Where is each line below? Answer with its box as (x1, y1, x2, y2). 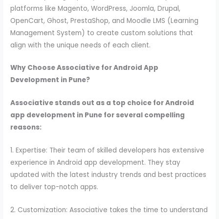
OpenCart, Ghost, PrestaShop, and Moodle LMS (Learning (10, 16, 199, 25)
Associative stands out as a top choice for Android (10, 98, 195, 108)
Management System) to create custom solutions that (10, 28, 194, 38)
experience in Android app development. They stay (10, 158, 181, 168)
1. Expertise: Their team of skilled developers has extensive (10, 146, 205, 155)
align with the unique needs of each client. (10, 40, 151, 50)
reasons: (10, 123, 42, 132)
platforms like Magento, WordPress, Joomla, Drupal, (10, 3, 181, 13)
